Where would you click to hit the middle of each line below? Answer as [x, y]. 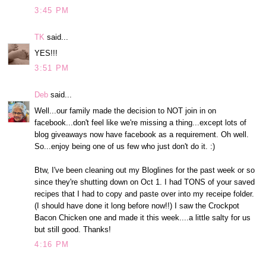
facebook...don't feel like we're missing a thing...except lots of [141, 122]
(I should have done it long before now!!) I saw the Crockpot [137, 205]
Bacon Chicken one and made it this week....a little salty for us [143, 217]
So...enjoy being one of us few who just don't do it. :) [125, 146]
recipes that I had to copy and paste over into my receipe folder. [145, 194]
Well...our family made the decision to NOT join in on [126, 110]
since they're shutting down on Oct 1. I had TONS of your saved [145, 182]
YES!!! [46, 53]
